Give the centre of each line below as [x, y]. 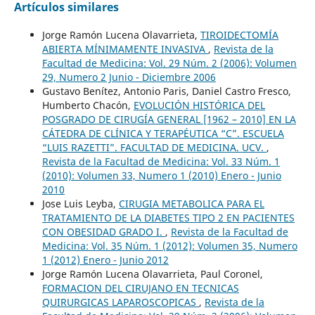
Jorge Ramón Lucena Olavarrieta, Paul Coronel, [152, 274]
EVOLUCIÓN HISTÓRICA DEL [199, 105]
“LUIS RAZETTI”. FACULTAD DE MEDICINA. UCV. [154, 147]
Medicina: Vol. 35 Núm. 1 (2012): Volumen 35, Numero [169, 245]
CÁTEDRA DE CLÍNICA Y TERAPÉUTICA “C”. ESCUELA [163, 133]
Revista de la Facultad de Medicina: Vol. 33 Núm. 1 [161, 161]
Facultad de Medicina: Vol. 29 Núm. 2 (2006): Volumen [169, 63]
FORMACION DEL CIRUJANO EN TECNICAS [140, 288]
